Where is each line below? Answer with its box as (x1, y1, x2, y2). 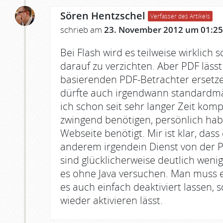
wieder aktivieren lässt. (60, 194, 163, 208)
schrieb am (60, 24, 104, 36)
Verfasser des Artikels (150, 12, 210, 21)
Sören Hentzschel (60, 9, 145, 23)
